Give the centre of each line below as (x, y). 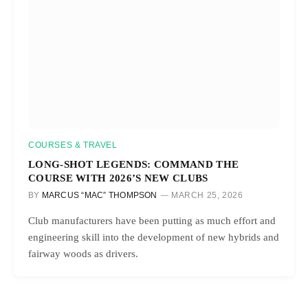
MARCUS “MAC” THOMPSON (99, 195)
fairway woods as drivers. (83, 253)
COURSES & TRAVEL (73, 145)
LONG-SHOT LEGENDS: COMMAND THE (134, 164)
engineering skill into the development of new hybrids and (154, 237)
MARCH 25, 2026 (207, 195)
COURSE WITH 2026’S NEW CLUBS (118, 177)
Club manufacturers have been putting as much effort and (152, 220)
